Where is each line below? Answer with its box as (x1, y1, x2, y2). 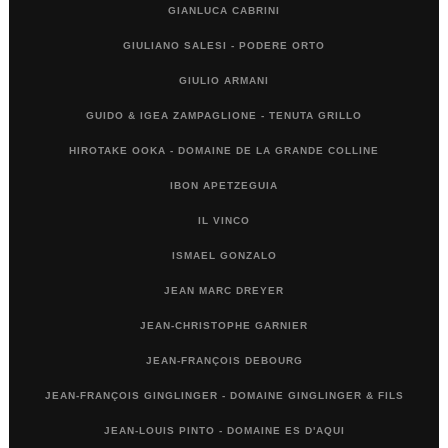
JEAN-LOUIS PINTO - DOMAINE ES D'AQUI (103, 424, 345, 436)
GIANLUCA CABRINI (168, 4, 280, 16)
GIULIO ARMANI (179, 74, 269, 86)
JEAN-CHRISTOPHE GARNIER (140, 319, 308, 331)
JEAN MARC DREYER (164, 284, 284, 296)
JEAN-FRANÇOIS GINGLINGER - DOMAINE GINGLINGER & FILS (44, 389, 404, 401)
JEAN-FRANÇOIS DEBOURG (145, 354, 303, 366)
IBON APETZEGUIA (170, 179, 278, 191)
